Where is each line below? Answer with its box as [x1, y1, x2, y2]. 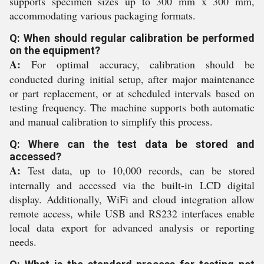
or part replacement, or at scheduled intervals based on [9, 86, 255, 100]
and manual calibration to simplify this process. [9, 114, 213, 128]
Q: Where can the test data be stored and [9, 138, 255, 150]
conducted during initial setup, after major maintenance [9, 72, 255, 86]
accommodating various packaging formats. [9, 8, 196, 22]
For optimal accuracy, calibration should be [21, 57, 255, 71]
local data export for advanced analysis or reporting [9, 220, 255, 235]
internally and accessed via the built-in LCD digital [9, 178, 255, 192]
